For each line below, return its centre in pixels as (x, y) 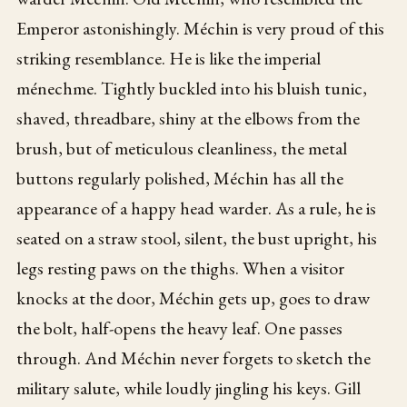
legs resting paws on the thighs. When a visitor (181, 268)
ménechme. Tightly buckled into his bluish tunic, (192, 89)
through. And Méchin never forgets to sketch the (194, 358)
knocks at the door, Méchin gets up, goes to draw (194, 298)
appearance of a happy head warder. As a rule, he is (197, 208)
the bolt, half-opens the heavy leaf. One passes (180, 328)
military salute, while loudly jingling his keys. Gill (189, 388)
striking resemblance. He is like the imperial (169, 59)
